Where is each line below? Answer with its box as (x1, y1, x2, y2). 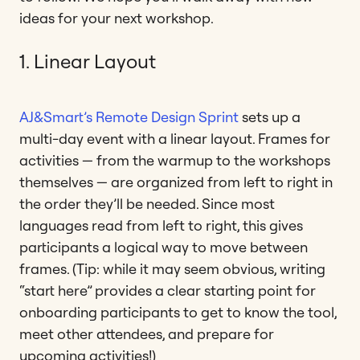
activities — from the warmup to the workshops (19, 150, 330, 170)
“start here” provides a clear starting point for (19, 280, 316, 300)
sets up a (239, 107, 301, 126)
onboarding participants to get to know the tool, (19, 302, 337, 321)
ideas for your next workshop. (19, 8, 214, 27)
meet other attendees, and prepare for (19, 324, 274, 343)
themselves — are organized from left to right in (19, 172, 333, 191)
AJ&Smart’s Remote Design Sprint (19, 107, 239, 126)
